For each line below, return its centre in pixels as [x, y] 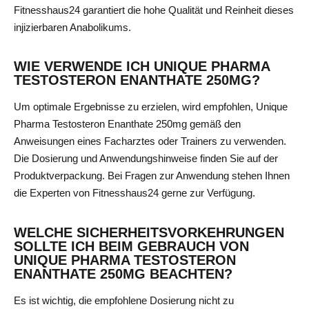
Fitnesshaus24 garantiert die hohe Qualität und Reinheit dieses [154, 10]
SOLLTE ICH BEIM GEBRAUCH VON [131, 246]
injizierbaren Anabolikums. [72, 28]
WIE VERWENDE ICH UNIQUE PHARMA [142, 67]
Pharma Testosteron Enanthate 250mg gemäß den [127, 124]
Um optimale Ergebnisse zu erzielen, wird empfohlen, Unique [151, 107]
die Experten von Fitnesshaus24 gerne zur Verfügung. [134, 193]
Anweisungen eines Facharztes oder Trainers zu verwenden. [150, 141]
